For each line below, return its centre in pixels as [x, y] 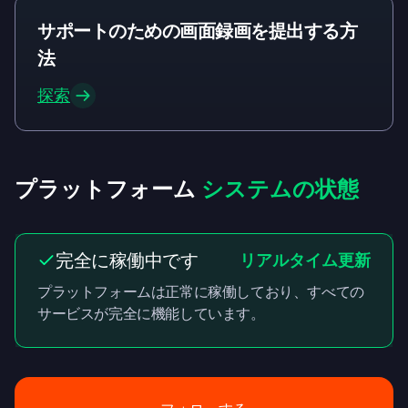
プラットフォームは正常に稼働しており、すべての [201, 292]
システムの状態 [280, 189]
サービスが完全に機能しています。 [151, 314]
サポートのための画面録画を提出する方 [197, 31]
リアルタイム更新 [305, 260]
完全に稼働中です [127, 260]
